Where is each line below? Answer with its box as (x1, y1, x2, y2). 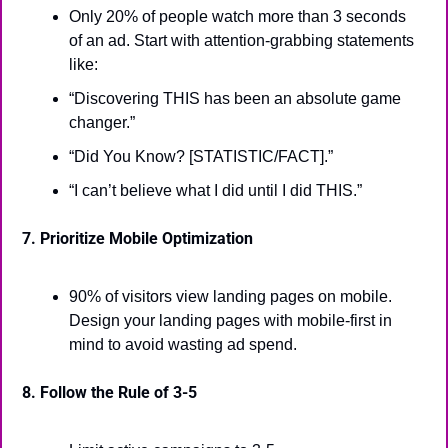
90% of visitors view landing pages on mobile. (69, 288, 392, 305)
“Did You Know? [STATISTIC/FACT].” (69, 148, 333, 165)
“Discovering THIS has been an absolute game (69, 90, 401, 107)
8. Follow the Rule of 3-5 (22, 383, 197, 402)
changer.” (69, 114, 135, 131)
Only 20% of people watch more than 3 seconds (69, 8, 406, 25)
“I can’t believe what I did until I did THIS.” (69, 182, 362, 199)
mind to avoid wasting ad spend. (69, 336, 297, 353)
